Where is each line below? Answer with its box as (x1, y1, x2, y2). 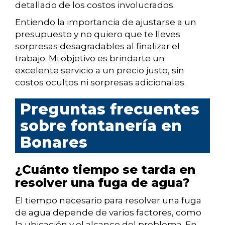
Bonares (20, 133, 87, 152)
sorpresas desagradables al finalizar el (15, 41, 180, 52)
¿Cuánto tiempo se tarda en (15, 162, 195, 177)
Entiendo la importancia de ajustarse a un (15, 17, 196, 28)
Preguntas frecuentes (20, 100, 199, 119)
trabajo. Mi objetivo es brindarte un (15, 53, 165, 64)
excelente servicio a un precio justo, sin (15, 65, 184, 76)
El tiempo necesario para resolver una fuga (15, 195, 201, 206)
